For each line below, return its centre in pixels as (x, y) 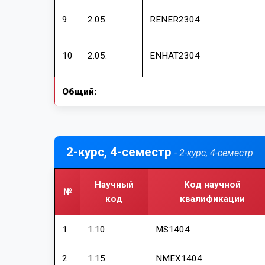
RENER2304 (175, 20)
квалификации (212, 199)
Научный (114, 185)
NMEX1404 (179, 258)
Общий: (79, 92)
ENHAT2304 (175, 56)
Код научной (212, 185)
